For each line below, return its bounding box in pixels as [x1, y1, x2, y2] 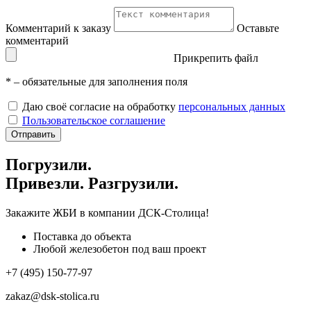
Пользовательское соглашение [22, 115, 165, 127]
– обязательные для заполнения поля [11, 76, 187, 88]
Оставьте [237, 22, 279, 35]
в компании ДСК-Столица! [77, 207, 209, 219]
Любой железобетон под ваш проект [33, 243, 206, 255]
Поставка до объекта [33, 230, 131, 243]
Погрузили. [6, 155, 92, 174]
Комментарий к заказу [6, 22, 111, 35]
